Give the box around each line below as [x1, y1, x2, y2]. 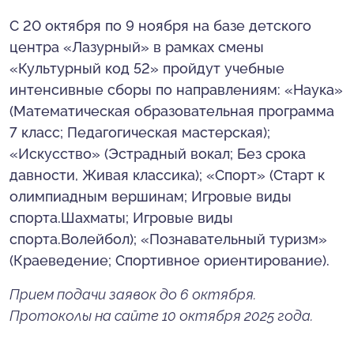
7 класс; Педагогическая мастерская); [9, 124, 270, 141]
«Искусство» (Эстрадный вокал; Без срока [9, 145, 306, 162]
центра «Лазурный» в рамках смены [9, 39, 264, 55]
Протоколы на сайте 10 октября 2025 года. [9, 307, 313, 324]
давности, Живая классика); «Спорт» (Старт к [9, 167, 325, 183]
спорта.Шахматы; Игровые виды [9, 209, 233, 226]
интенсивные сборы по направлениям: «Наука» [9, 81, 343, 98]
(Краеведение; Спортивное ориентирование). [9, 252, 330, 269]
